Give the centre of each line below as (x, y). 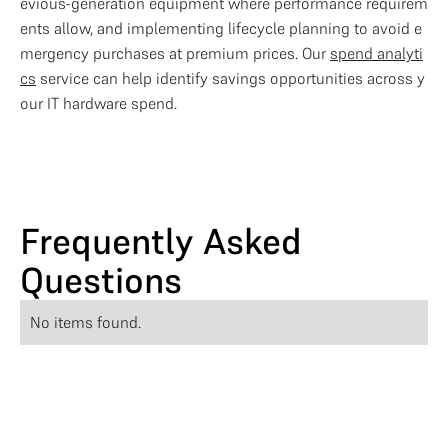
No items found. (85, 322)
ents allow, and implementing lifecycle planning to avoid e (221, 28)
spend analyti (376, 53)
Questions (101, 280)
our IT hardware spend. (98, 103)
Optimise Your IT (145, 426)
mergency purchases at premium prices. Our (175, 53)
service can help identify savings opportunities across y (230, 78)
